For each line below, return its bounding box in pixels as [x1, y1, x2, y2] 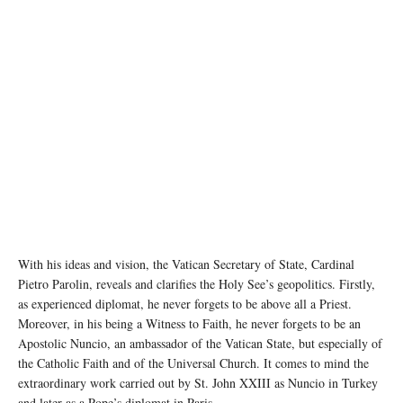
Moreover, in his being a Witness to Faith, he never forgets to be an [18, 315, 361, 333]
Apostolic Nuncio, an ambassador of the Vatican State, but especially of [18, 335, 382, 353]
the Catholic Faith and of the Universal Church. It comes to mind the [18, 354, 369, 372]
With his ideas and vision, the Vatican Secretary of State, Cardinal [18, 255, 354, 273]
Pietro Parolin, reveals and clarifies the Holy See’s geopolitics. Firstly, [18, 275, 375, 293]
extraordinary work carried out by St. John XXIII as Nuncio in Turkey [18, 374, 378, 392]
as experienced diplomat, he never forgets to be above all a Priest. [18, 295, 352, 313]
